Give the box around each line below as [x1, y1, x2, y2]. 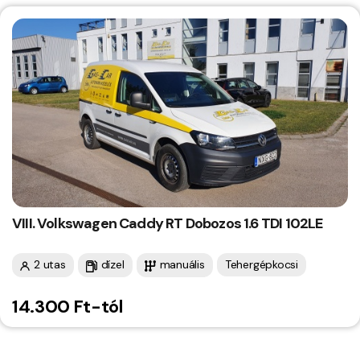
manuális [159, 256, 205, 272]
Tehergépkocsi [224, 256, 298, 272]
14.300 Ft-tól [12, 294, 123, 318]
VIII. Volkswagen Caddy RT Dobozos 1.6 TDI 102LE [12, 213, 323, 233]
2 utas [34, 256, 66, 272]
